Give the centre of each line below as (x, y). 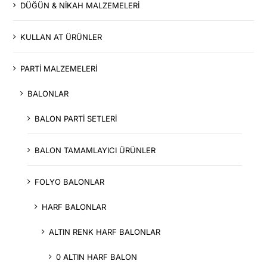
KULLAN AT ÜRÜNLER (61, 37)
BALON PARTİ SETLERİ (76, 118)
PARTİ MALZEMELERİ (59, 68)
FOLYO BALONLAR (70, 181)
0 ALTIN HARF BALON (97, 257)
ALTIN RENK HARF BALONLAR (105, 232)
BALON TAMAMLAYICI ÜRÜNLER (95, 150)
